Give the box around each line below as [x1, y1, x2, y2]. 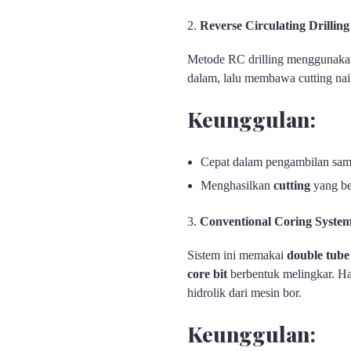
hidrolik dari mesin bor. [186, 286, 302, 300]
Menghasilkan [201, 179, 274, 193]
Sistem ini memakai [186, 248, 287, 262]
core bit [186, 267, 227, 281]
